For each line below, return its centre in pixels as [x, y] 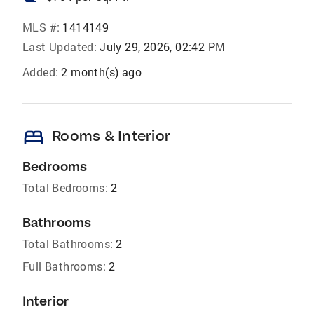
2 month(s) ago [102, 72]
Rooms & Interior [111, 136]
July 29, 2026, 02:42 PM [163, 47]
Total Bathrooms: [68, 244]
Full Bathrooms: [64, 266]
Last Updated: [60, 47]
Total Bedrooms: [65, 188]
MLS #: [41, 27]
